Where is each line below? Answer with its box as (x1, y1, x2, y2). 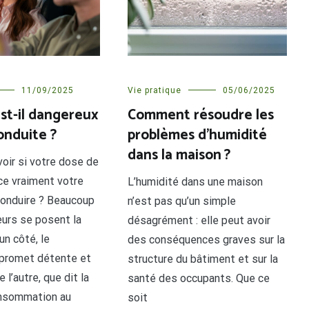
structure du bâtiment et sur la (128, 252, 279, 266)
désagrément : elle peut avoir (128, 213, 271, 227)
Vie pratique (128, 85, 182, 95)
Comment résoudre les (128, 103, 275, 127)
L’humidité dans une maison (128, 175, 263, 188)
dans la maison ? (128, 143, 231, 167)
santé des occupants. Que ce (128, 271, 270, 285)
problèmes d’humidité (128, 123, 268, 147)
